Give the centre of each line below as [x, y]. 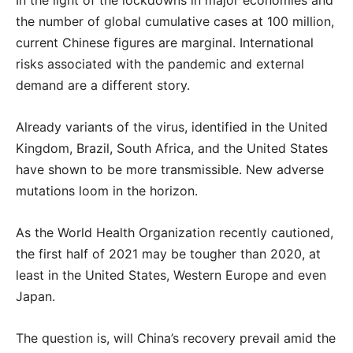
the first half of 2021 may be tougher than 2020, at [168, 254]
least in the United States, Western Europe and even [171, 275]
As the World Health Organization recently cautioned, [175, 232]
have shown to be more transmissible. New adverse [170, 169]
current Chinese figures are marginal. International [165, 43]
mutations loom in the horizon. [107, 191]
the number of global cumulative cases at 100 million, [175, 21]
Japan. [35, 296]
